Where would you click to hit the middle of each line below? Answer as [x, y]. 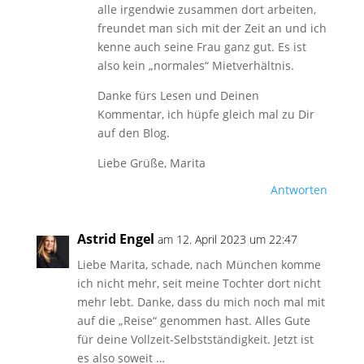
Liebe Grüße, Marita [151, 163]
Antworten [299, 190]
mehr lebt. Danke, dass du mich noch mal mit [201, 302]
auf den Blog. [133, 133]
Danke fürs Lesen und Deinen [178, 95]
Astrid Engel [115, 239]
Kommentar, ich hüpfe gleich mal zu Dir [206, 114]
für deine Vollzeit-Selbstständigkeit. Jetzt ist [195, 339]
